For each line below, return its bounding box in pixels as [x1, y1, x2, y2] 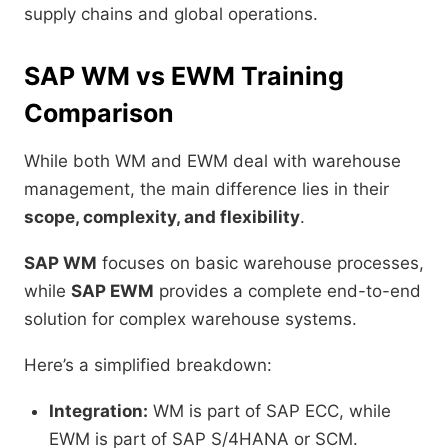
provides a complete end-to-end [154, 281, 421, 302]
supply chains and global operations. [24, 4, 318, 25]
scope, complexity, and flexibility [24, 207, 300, 228]
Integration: [49, 401, 148, 422]
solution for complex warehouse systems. [24, 309, 357, 330]
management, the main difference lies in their [24, 179, 389, 200]
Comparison [24, 98, 174, 129]
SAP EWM [71, 281, 154, 302]
